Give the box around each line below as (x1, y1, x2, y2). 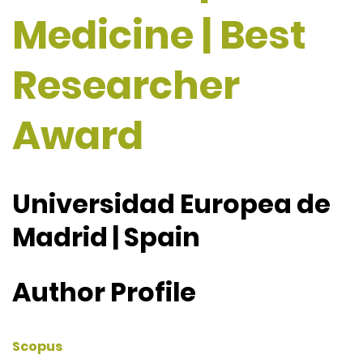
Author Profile (12, 273, 196, 310)
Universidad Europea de (12, 186, 331, 223)
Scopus (12, 337, 62, 357)
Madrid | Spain (12, 219, 200, 256)
